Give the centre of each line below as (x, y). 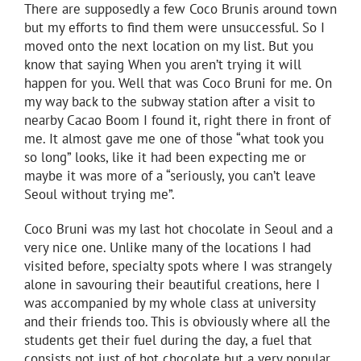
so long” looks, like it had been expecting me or (165, 158)
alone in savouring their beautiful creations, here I (172, 285)
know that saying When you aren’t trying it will (163, 65)
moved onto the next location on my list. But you (169, 46)
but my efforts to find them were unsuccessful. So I (174, 28)
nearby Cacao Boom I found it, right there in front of (177, 120)
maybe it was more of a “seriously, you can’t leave (170, 176)
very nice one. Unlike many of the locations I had (168, 248)
